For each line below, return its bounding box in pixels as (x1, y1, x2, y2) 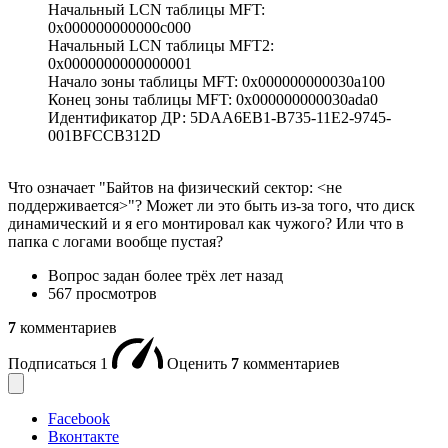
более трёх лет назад (144, 267, 283, 285)
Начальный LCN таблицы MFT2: (48, 37, 274, 55)
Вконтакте (48, 428, 119, 446)
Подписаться (8, 355, 100, 373)
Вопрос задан (48, 267, 144, 285)
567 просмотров (48, 285, 157, 303)
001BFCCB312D (48, 127, 161, 145)
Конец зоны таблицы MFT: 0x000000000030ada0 (48, 91, 378, 109)
